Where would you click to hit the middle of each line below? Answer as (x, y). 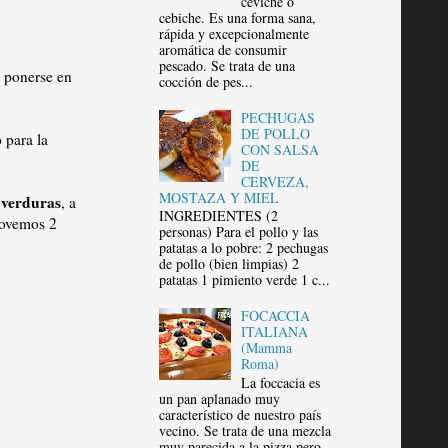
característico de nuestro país (239, 414)
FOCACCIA (276, 315)
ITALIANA (275, 331)
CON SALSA (280, 149)
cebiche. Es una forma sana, (237, 17)
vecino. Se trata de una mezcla (244, 430)
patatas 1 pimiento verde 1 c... (244, 280)
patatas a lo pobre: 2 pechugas (243, 248)
